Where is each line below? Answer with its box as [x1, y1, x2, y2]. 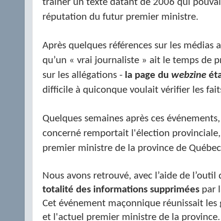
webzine [171, 71, 206, 80]
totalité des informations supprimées [42, 185, 199, 195]
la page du [125, 71, 171, 80]
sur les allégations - [42, 71, 125, 80]
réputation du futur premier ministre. [42, 12, 198, 22]
